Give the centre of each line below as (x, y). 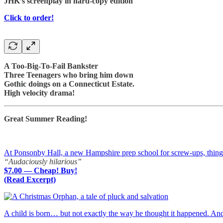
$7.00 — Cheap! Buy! (41, 170)
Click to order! (29, 17)
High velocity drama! (39, 93)
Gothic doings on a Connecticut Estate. (69, 84)
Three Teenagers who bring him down (69, 75)
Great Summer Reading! (46, 118)
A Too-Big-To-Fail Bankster (51, 66)
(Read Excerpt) (30, 179)
